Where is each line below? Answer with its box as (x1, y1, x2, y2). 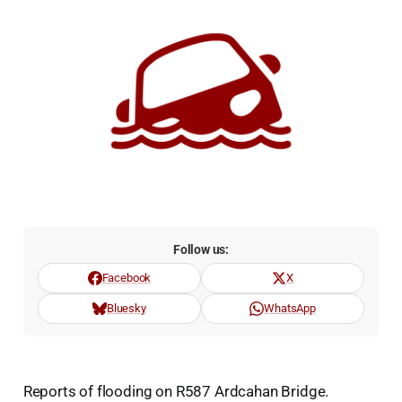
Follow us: (172, 242, 230, 258)
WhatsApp (264, 301, 316, 316)
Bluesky (106, 301, 146, 316)
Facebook (101, 271, 152, 285)
